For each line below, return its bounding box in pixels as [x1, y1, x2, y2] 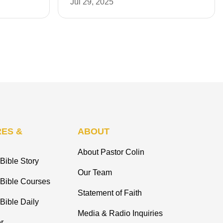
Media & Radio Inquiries [78, 209, 163, 218]
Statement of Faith [78, 189, 142, 198]
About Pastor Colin [78, 148, 144, 157]
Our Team [78, 168, 112, 177]
